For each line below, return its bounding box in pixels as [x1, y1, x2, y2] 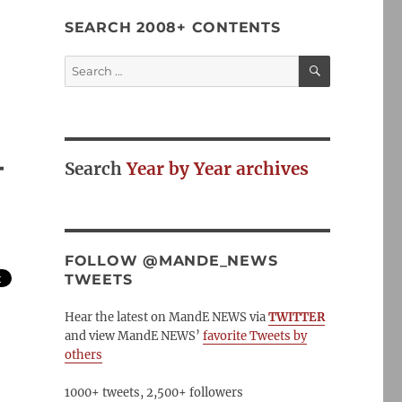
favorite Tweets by [202, 328, 307, 344]
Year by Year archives [126, 158, 309, 179]
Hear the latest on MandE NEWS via [64, 310, 266, 325]
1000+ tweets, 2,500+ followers [64, 385, 243, 400]
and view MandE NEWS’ [64, 328, 203, 344]
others [64, 347, 102, 363]
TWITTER [267, 310, 325, 325]
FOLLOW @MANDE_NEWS [64, 252, 278, 269]
